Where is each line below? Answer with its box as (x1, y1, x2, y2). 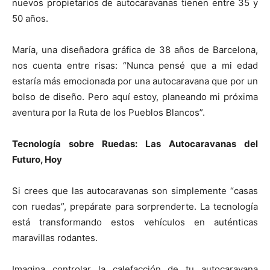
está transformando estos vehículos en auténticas (12, 216, 258, 228)
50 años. (12, 12, 48, 24)
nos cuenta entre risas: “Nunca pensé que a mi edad (12, 59, 258, 71)
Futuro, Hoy (12, 153, 62, 165)
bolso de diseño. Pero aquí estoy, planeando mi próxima (12, 90, 258, 102)
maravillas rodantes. (12, 231, 98, 243)
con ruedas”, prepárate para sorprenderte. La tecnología (12, 200, 258, 212)
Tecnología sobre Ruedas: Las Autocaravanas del (12, 137, 258, 149)
